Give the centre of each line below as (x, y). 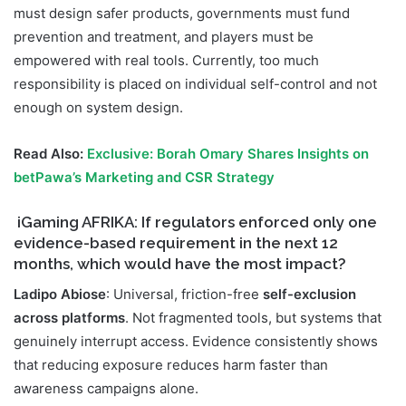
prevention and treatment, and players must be (164, 37)
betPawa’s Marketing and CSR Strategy (144, 178)
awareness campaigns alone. (106, 388)
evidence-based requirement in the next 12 (176, 243)
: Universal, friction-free (184, 294)
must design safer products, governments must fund (182, 14)
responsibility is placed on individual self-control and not (195, 84)
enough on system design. (98, 108)
